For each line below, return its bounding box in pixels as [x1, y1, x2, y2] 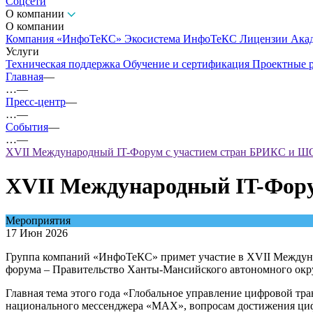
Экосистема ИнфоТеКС [124, 33, 240, 45]
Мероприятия [6, 214, 71, 226]
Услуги [6, 45, 39, 57]
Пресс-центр [6, 96, 66, 108]
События [6, 121, 48, 133]
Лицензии [240, 33, 291, 45]
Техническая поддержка [6, 58, 123, 70]
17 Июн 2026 [6, 226, 68, 239]
